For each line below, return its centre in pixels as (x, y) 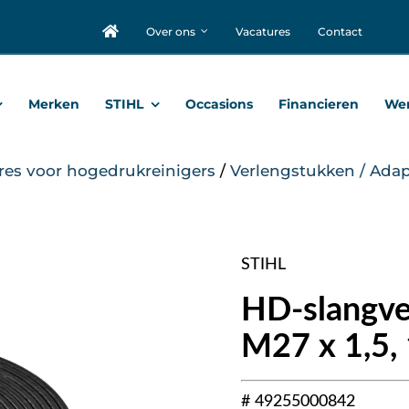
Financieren (318, 105)
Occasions (219, 105)
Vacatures (262, 31)
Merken (54, 105)
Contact (340, 31)
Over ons (170, 31)
